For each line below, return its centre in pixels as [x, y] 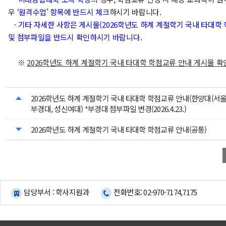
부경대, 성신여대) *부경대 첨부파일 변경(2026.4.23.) [108, 109]
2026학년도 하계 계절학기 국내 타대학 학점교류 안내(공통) [119, 129]
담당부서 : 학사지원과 [56, 192]
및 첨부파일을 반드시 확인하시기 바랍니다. [75, 37]
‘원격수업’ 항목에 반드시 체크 [62, 12]
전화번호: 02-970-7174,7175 [154, 192]
